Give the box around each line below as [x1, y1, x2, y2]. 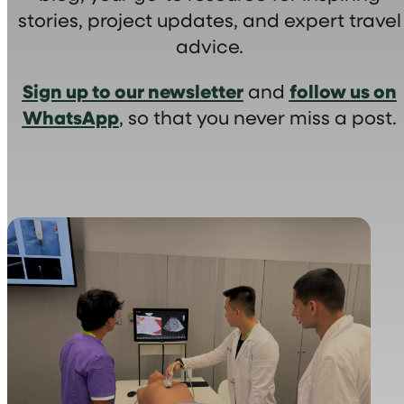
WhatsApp [22, 103, 119, 130]
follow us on [289, 77, 397, 104]
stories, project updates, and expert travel [17, 6, 401, 32]
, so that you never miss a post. [118, 104, 397, 129]
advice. [175, 32, 243, 58]
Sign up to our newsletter [22, 77, 243, 104]
